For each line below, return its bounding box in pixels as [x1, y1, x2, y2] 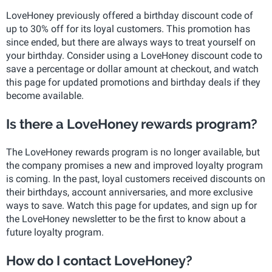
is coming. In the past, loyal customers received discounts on [6, 173, 265, 185]
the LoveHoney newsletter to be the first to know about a [6, 213, 246, 225]
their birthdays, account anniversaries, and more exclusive [6, 186, 253, 198]
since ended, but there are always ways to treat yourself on [6, 36, 256, 48]
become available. [6, 90, 84, 101]
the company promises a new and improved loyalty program [6, 160, 263, 171]
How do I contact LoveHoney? [6, 253, 192, 268]
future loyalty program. [6, 226, 104, 238]
